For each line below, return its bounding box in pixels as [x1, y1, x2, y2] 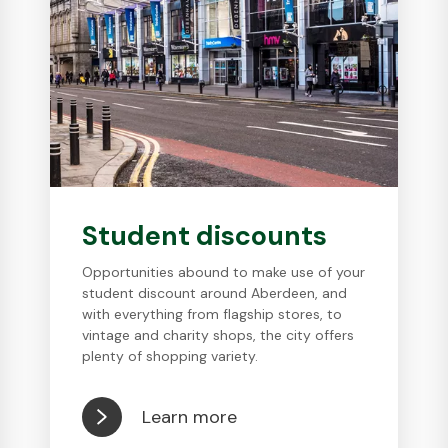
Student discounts [82, 218, 328, 253]
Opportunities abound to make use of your [82, 263, 366, 281]
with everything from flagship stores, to [82, 305, 343, 323]
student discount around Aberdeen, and [82, 284, 348, 302]
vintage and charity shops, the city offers [82, 326, 355, 344]
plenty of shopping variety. [82, 347, 259, 365]
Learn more [142, 404, 238, 429]
